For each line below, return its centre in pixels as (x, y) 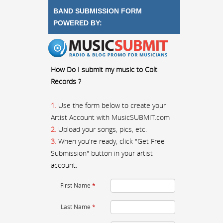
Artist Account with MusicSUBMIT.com (110, 117)
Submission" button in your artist (102, 153)
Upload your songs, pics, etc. (102, 129)
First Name (76, 185)
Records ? (66, 81)
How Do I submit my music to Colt (104, 69)
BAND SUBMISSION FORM (98, 11)
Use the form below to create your (111, 105)
